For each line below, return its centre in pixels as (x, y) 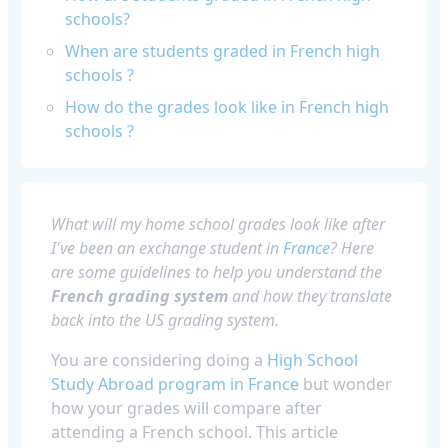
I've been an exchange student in (167, 248)
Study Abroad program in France (175, 384)
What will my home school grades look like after (218, 224)
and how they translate (310, 296)
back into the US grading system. (165, 320)
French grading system (139, 296)
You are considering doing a (159, 360)
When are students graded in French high (222, 51)
